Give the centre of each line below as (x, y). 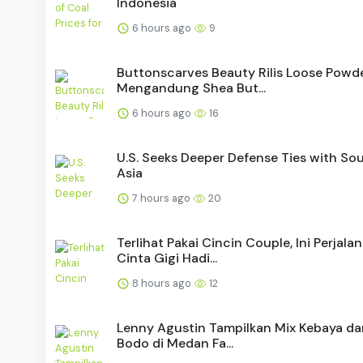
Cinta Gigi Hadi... (167, 258)
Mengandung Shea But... (191, 88)
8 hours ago (162, 283)
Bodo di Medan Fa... (175, 343)
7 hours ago (161, 198)
